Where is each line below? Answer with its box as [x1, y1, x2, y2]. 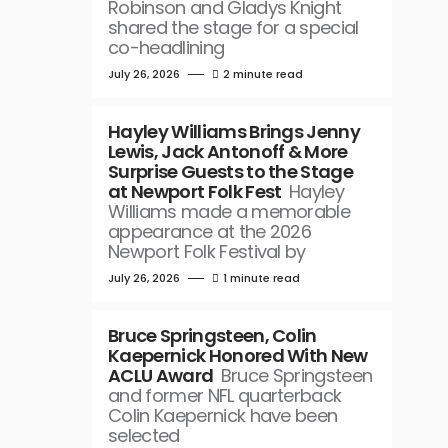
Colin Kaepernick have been [108, 403, 338, 428]
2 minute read [223, 66, 303, 82]
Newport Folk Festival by [108, 239, 306, 264]
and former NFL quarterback [108, 383, 342, 408]
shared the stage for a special [108, 15, 359, 40]
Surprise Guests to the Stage [108, 159, 354, 184]
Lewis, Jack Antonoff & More [108, 139, 348, 164]
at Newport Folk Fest [108, 179, 282, 204]
